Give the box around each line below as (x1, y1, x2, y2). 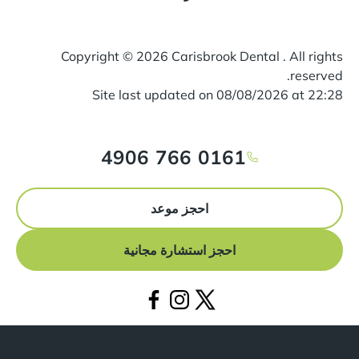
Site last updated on (92, 86, 216, 103)
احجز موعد (151, 200, 208, 216)
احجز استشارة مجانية (123, 241, 236, 258)
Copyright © (61, 47, 136, 64)
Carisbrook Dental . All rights (168, 47, 343, 64)
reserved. (290, 67, 343, 83)
